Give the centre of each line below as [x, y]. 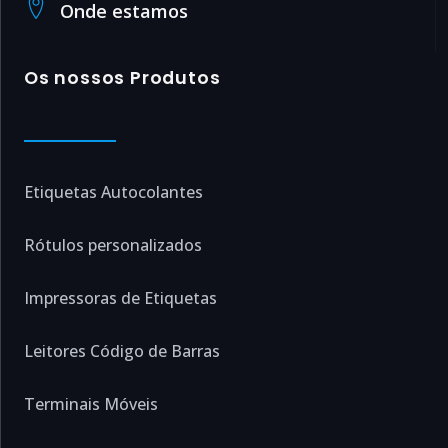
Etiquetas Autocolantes [113, 192]
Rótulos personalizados [113, 245]
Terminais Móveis [91, 404]
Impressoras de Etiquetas [120, 298]
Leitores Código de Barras [122, 351]
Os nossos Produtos [122, 78]
